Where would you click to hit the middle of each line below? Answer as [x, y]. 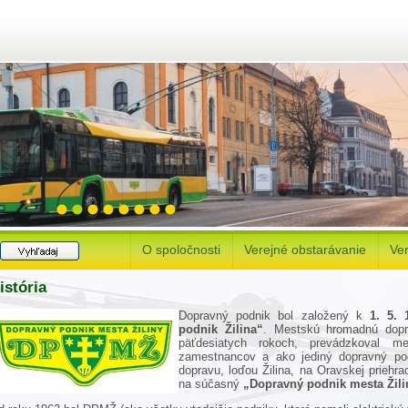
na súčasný [211, 383]
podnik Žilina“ [221, 329]
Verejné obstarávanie [305, 250]
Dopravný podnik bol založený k [274, 315]
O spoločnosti [181, 250]
